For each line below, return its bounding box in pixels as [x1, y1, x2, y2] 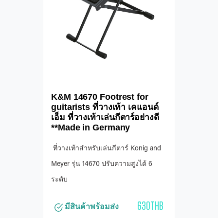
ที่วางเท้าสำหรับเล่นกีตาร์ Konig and [51, 145, 161, 153]
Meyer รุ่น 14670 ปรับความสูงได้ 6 [51, 161, 152, 168]
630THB [137, 199, 163, 213]
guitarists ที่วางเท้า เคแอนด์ [51, 102, 159, 112]
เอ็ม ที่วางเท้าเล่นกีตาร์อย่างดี [51, 112, 159, 123]
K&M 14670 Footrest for [51, 92, 148, 102]
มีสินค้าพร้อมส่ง [63, 202, 119, 211]
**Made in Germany [51, 123, 130, 133]
